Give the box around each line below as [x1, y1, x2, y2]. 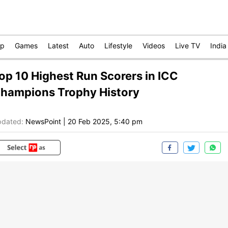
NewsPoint [25, 117, 61, 126]
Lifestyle [104, 41, 132, 50]
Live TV [175, 41, 200, 50]
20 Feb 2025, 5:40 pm [68, 117, 142, 126]
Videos [142, 41, 165, 50]
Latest [48, 41, 69, 50]
